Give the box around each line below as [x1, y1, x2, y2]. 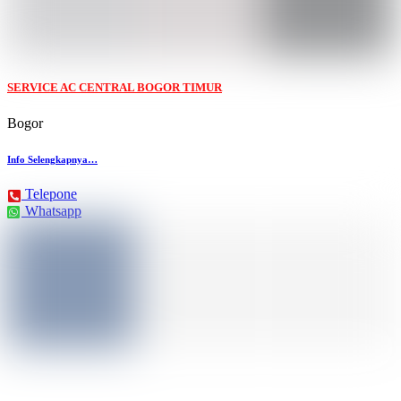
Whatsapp [25, 202, 81, 218]
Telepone [25, 186, 77, 202]
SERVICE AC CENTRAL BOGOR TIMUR [7, 81, 222, 95]
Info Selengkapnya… [7, 153, 98, 165]
